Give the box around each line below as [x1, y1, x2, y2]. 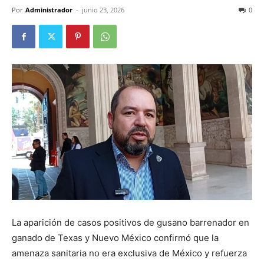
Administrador [25, 5, 72, 15]
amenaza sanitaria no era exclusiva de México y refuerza [12, 247, 247, 259]
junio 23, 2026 [82, 5, 124, 15]
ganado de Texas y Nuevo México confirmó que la [12, 232, 219, 243]
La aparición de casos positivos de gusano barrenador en [12, 216, 249, 228]
